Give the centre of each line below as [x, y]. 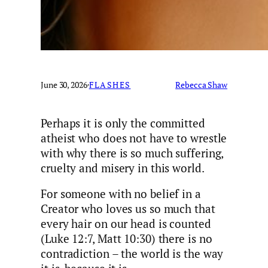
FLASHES [110, 85]
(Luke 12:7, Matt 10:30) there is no [127, 239]
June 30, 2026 [64, 85]
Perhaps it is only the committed [123, 123]
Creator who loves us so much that [128, 209]
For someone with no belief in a [121, 194]
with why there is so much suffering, [132, 153]
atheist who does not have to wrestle [134, 138]
